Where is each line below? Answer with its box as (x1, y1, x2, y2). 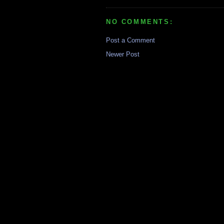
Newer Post (106, 50, 139, 58)
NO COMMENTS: (106, 18, 173, 26)
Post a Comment (106, 36, 155, 44)
